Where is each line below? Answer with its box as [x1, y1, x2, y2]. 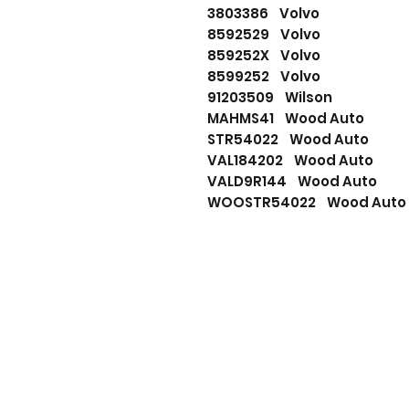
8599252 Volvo [207, 67, 320, 87]
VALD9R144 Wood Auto [207, 172, 377, 192]
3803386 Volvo [207, 4, 320, 24]
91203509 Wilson [207, 88, 332, 108]
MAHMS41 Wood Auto [207, 109, 364, 129]
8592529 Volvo [207, 25, 320, 45]
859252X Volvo [207, 46, 320, 66]
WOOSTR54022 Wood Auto [207, 193, 406, 213]
